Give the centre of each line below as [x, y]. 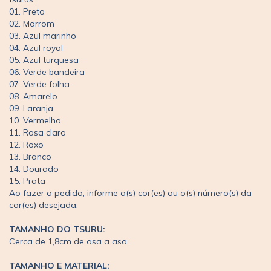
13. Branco [30, 156]
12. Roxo [26, 144]
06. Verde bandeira [47, 72]
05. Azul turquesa [44, 60]
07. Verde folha [39, 84]
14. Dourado [34, 168]
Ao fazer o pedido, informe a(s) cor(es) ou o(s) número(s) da [130, 193]
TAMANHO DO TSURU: [57, 229]
